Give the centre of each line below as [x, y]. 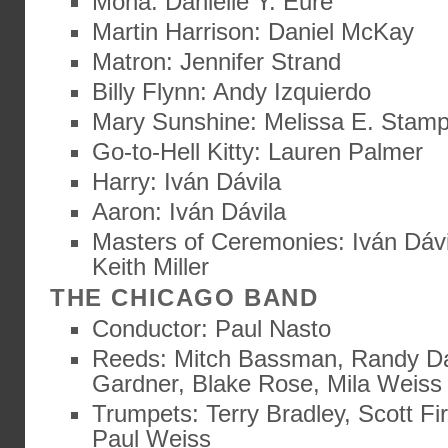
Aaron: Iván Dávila [189, 211]
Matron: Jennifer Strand [216, 61]
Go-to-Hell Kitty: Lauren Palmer [257, 151]
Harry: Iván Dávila [186, 181]
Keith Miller [150, 266]
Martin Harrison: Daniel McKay [253, 31]
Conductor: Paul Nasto [211, 328]
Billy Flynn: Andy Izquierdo [231, 91]
